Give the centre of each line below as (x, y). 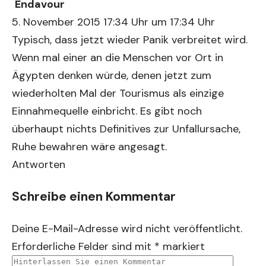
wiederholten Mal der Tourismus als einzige (118, 94)
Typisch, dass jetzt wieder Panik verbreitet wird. (130, 40)
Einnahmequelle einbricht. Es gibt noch (107, 111)
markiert (182, 246)
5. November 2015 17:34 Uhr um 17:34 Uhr (113, 22)
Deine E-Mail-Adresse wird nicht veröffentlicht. (127, 228)
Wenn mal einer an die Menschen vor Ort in (118, 58)
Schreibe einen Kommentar (94, 196)
